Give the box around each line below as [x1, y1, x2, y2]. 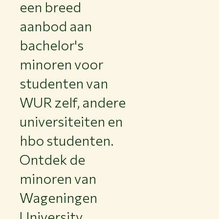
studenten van [20, 75, 108, 92]
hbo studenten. [20, 132, 114, 149]
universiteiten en [20, 113, 123, 130]
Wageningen [20, 189, 97, 206]
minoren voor [20, 56, 104, 73]
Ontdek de [20, 151, 85, 168]
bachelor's [20, 37, 84, 54]
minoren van [20, 170, 96, 187]
